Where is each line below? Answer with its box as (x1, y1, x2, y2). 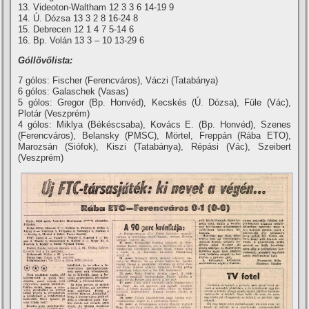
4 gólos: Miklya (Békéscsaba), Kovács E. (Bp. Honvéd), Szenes (18, 119, 291, 130)
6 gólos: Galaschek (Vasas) (18, 86, 129, 97)
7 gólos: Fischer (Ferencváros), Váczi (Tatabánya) (18, 75, 219, 86)
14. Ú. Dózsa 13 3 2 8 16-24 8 (18, 13, 139, 24)
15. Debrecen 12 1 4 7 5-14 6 (18, 24, 134, 35)
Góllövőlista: (18, 55, 73, 66)
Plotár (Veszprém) (18, 108, 90, 119)
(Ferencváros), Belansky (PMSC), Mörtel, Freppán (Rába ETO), (18, 130, 291, 141)
